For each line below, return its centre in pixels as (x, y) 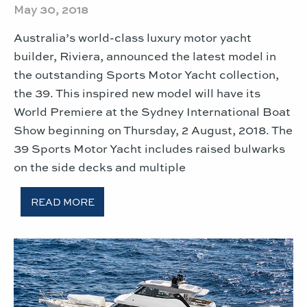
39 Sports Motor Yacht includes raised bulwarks (149, 148)
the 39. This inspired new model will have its (137, 92)
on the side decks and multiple (100, 166)
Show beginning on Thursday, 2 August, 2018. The (153, 129)
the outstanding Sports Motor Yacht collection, (146, 74)
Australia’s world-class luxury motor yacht (133, 37)
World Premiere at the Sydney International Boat (152, 111)
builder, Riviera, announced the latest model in (145, 55)
